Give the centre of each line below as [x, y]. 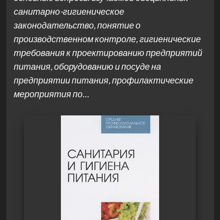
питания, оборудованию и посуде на [87, 66]
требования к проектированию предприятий [108, 53]
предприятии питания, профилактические [103, 80]
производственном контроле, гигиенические [107, 39]
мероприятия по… [51, 94]
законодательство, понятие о [77, 25]
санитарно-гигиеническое [69, 11]
